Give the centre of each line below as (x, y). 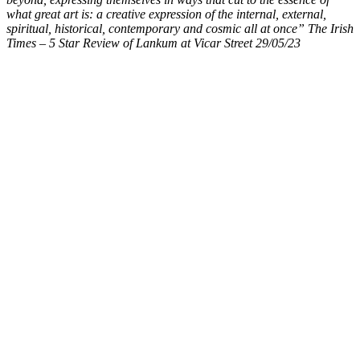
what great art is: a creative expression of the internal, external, (166, 14)
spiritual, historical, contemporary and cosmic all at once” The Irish (180, 29)
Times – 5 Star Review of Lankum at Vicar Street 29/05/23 (153, 43)
